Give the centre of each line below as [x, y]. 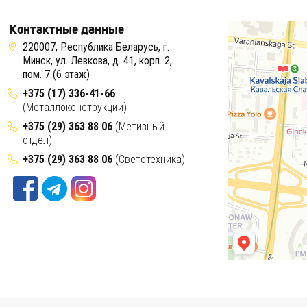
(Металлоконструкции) [75, 108]
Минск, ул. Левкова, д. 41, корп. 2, [98, 61]
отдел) [38, 140]
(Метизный [139, 127]
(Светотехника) [149, 160]
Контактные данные [67, 29]
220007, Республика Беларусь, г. [96, 47]
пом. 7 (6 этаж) [57, 75]
